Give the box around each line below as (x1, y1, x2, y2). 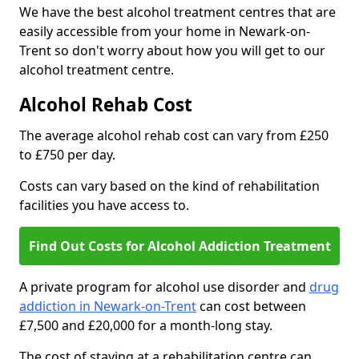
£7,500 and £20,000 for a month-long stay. (19, 317, 272, 335)
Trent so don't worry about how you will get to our (19, 42, 325, 60)
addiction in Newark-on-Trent (19, 297, 196, 316)
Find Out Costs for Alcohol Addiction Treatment (28, 237, 331, 256)
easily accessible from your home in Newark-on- (19, 22, 310, 41)
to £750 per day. (19, 146, 115, 164)
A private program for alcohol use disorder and (19, 278, 309, 296)
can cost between (196, 297, 306, 316)
